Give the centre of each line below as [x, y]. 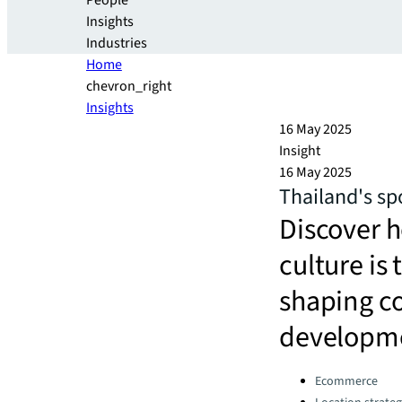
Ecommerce [346, 381]
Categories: [313, 376]
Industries [117, 43]
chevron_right [129, 86]
